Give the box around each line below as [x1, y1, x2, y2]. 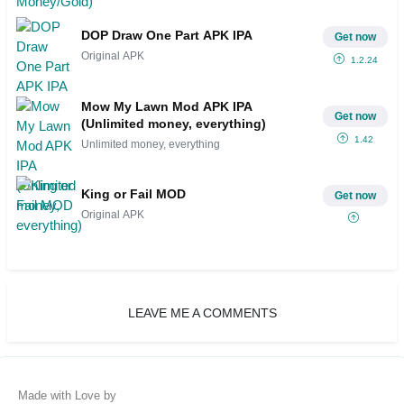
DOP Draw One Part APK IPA [81, 28, 252, 43]
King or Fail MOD [81, 187, 186, 202]
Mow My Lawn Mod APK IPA [81, 98, 252, 114]
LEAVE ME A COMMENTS [127, 305, 277, 320]
